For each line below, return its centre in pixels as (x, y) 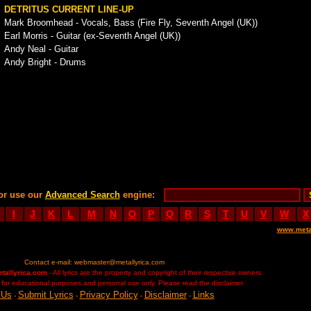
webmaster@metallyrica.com (119, 262)
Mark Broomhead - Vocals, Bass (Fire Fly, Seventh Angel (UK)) (131, 23)
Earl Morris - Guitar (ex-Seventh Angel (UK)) (92, 36)
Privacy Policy (109, 295)
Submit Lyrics (45, 295)
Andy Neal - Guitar (41, 49)
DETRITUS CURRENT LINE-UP (69, 9)
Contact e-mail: (49, 262)
